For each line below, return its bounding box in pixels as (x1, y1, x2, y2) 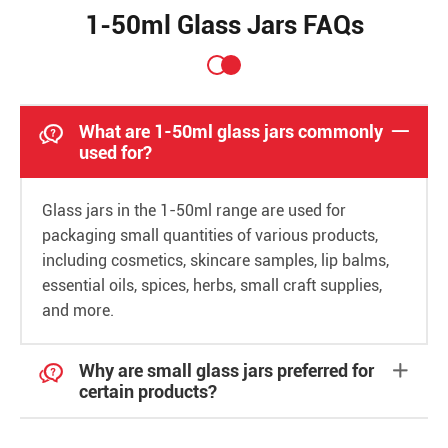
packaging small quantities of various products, (42, 226, 378, 245)
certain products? (79, 381, 217, 402)
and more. (42, 301, 114, 320)
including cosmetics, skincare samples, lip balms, (42, 251, 389, 270)
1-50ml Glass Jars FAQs (84, 10, 364, 40)
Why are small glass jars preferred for (79, 360, 374, 381)
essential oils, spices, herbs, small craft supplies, (42, 276, 382, 295)
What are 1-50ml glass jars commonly (79, 121, 383, 142)
